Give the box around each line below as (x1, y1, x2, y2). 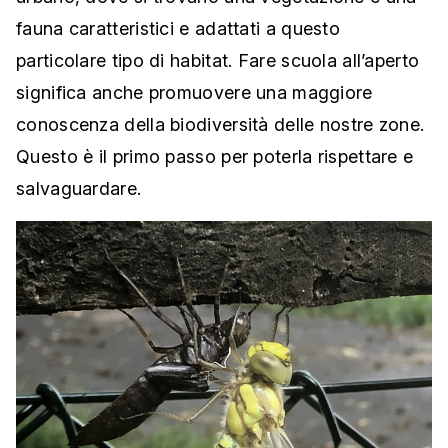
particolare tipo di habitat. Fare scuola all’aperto (16, 49, 420, 71)
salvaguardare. (16, 177, 142, 199)
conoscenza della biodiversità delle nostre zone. (16, 113, 425, 135)
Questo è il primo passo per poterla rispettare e (16, 145, 414, 167)
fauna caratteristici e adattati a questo (16, 17, 340, 39)
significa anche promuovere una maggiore (16, 81, 373, 103)
